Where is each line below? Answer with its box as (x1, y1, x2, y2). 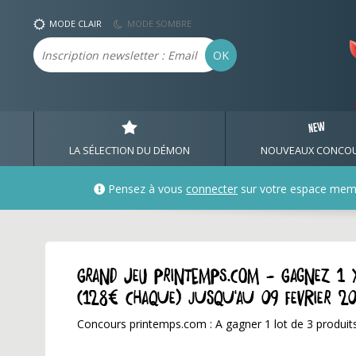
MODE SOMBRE (127, 17, 192, 29)
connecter (186, 181, 238, 196)
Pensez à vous (105, 181, 186, 196)
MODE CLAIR (49, 17, 102, 29)
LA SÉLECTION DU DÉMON (69, 143, 191, 157)
